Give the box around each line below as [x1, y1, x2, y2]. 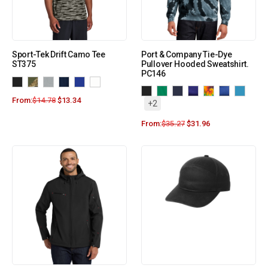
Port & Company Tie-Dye [141, 50, 232, 60]
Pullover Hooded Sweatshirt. [141, 59, 249, 69]
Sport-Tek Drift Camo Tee [12, 50, 105, 60]
